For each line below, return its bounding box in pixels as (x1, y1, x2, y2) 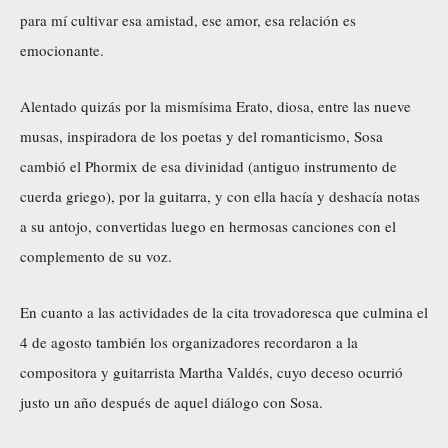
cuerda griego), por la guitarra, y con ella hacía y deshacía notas (20, 185, 420, 206)
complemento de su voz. (20, 245, 172, 266)
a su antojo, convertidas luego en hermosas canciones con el (20, 215, 396, 236)
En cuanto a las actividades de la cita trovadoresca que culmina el (20, 301, 428, 322)
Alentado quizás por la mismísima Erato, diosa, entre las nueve (20, 95, 411, 116)
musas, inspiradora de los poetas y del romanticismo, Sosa (20, 125, 383, 146)
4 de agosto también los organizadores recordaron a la (20, 331, 358, 352)
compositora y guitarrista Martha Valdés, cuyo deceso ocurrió (20, 361, 403, 382)
